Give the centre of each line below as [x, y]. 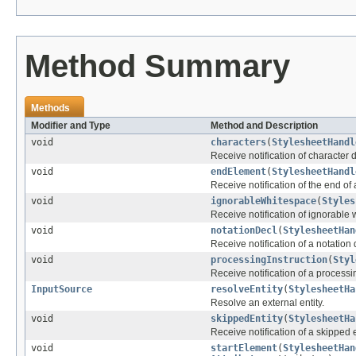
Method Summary [157, 66]
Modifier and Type [71, 125]
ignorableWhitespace [263, 201]
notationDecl [244, 230]
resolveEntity [247, 289]
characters [238, 142]
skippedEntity [247, 318]
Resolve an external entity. [267, 302]
